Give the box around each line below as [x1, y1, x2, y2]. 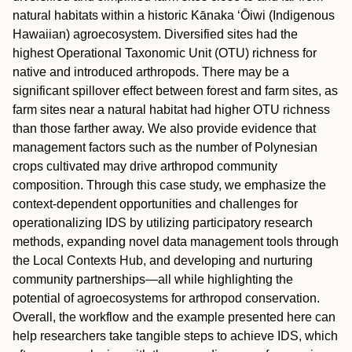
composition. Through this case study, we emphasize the [13, 178, 326, 192]
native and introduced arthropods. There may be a [13, 65, 289, 79]
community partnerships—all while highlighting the [13, 273, 293, 286]
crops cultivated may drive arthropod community [13, 159, 277, 173]
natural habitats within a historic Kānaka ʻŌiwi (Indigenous [13, 9, 335, 22]
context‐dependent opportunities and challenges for [13, 197, 298, 211]
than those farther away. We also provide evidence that [13, 122, 316, 135]
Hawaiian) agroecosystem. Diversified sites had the [13, 27, 298, 41]
